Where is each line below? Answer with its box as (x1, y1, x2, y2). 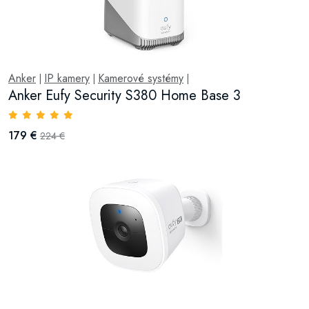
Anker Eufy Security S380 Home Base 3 (8, 86, 241, 106)
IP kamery (44, 70, 90, 86)
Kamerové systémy (98, 70, 183, 86)
